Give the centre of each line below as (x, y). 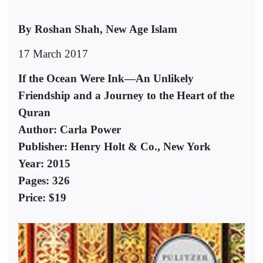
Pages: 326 (44, 181)
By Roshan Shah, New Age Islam (98, 29)
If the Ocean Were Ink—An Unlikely (106, 78)
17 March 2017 (53, 54)
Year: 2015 (44, 163)
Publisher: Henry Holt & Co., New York (114, 146)
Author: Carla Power (70, 129)
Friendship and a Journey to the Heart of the (126, 95)
